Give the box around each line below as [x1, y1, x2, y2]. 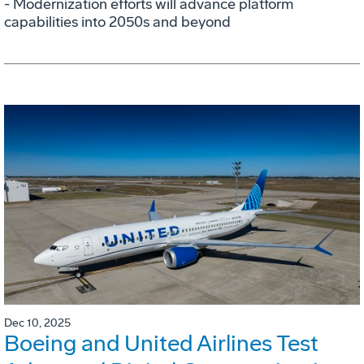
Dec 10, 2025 [4, 315, 71, 330]
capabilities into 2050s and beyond [4, 12, 231, 31]
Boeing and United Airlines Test [4, 329, 318, 357]
